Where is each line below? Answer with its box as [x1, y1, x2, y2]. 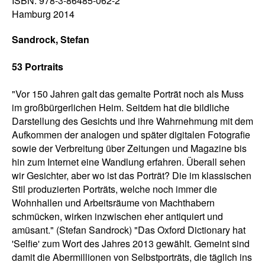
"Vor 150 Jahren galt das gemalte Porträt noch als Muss [12, 87, 244, 101]
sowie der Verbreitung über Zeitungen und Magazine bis [12, 141, 247, 156]
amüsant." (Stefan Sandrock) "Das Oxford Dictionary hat [12, 223, 245, 237]
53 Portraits [12, 60, 63, 74]
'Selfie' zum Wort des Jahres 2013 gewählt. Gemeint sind [12, 237, 250, 251]
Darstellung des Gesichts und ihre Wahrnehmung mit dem [12, 114, 253, 128]
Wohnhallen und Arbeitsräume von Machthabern [12, 196, 215, 210]
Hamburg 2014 [12, 7, 75, 21]
